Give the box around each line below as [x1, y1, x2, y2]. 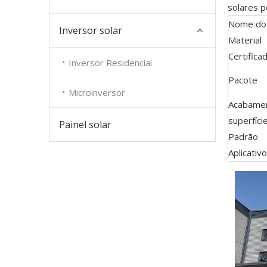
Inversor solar [59, 24, 122, 37]
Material [228, 34, 262, 46]
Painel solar [59, 118, 111, 131]
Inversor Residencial [69, 57, 152, 69]
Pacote [228, 74, 257, 86]
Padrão [228, 131, 258, 142]
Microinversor [69, 86, 125, 98]
